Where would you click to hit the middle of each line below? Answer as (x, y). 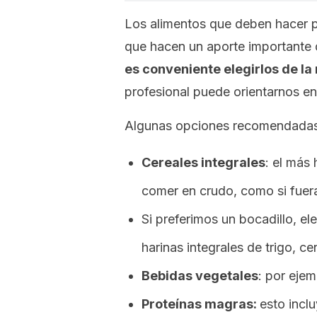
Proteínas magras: (201, 304)
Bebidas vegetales (200, 276)
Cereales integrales (203, 162)
